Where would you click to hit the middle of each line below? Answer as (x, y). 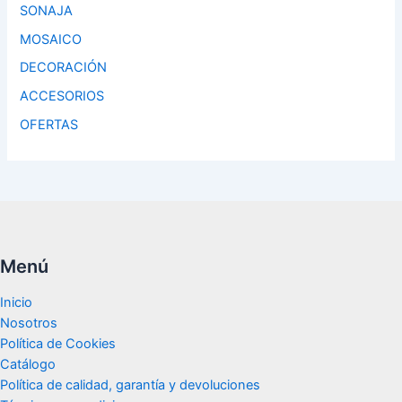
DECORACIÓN (64, 68)
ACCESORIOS (62, 96)
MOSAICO (51, 39)
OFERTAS (49, 125)
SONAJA (47, 10)
